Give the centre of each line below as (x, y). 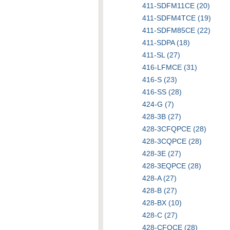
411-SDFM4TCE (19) (177, 18)
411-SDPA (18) (166, 43)
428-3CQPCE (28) (172, 141)
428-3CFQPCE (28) (174, 129)
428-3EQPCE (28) (172, 166)
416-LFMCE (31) (170, 67)
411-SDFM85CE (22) (176, 30)
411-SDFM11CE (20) (176, 6)
